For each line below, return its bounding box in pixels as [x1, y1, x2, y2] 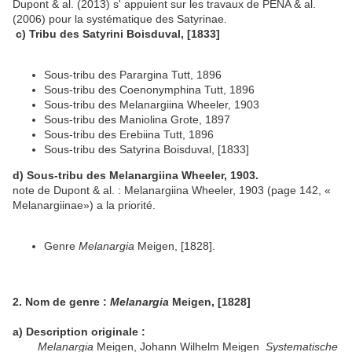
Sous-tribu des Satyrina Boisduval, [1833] [44, 143, 249, 156]
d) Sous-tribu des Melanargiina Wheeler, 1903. [13, 169, 258, 182]
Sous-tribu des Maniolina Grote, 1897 [44, 113, 230, 126]
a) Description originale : [13, 325, 145, 339]
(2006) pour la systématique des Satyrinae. [13, 13, 227, 26]
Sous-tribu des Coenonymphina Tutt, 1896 [44, 83, 258, 97]
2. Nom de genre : [13, 295, 110, 309]
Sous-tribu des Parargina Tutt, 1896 [44, 68, 222, 82]
